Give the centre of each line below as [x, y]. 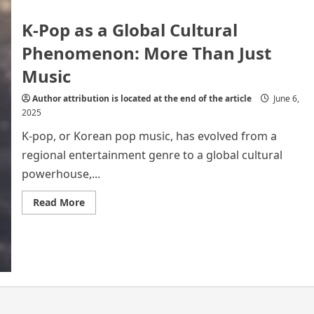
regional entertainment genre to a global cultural [152, 155]
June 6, [285, 99]
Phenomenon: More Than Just [146, 53]
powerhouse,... [61, 174]
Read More [59, 203]
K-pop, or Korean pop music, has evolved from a [149, 136]
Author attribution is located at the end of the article [142, 99]
